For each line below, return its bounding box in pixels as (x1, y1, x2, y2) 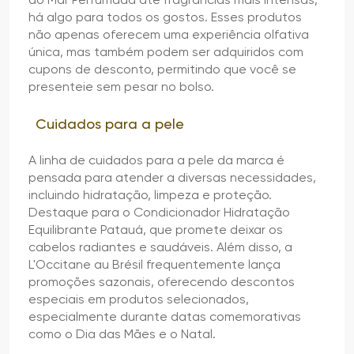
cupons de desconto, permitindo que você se (28, 61, 296, 77)
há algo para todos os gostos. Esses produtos (28, 9, 302, 24)
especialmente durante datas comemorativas (28, 308, 301, 324)
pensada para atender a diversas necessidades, (28, 169, 316, 185)
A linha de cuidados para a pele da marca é (28, 152, 284, 168)
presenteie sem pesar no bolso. (28, 78, 214, 94)
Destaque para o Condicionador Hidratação (28, 204, 290, 220)
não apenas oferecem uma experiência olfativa (28, 26, 309, 42)
